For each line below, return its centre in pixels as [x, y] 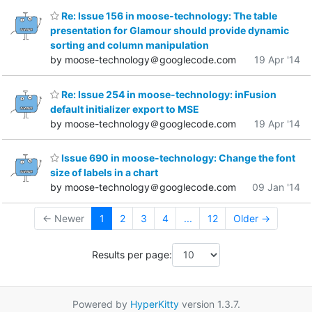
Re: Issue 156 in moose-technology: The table [168, 16]
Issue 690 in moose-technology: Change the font [177, 158]
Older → [251, 219]
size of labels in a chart [104, 173]
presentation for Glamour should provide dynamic [170, 31]
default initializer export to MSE [125, 109]
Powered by [101, 304]
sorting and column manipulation [130, 45]
